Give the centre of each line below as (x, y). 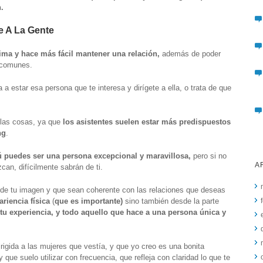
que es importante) (89, 201)
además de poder (190, 53)
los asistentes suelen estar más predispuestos (147, 122)
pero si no (210, 156)
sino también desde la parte (171, 201)
